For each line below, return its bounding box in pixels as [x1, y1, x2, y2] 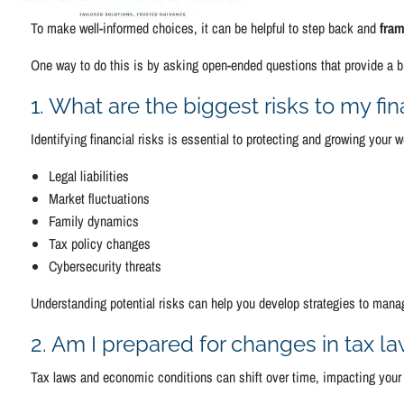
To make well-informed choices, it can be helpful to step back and [31, 17, 381, 38]
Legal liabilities [49, 165, 130, 186]
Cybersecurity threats [49, 255, 162, 276]
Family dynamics [49, 210, 140, 231]
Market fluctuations [49, 188, 151, 208]
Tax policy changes [49, 233, 151, 253]
